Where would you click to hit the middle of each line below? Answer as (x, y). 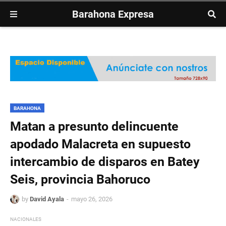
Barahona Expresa (113, 14)
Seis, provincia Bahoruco (80, 180)
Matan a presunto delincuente (94, 127)
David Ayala (47, 199)
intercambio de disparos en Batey (105, 162)
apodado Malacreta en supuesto (100, 144)
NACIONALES (26, 219)
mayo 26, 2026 (92, 199)
